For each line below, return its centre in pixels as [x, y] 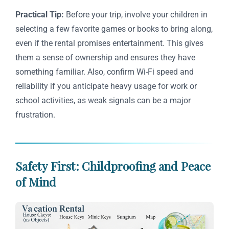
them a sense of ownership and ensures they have [105, 57]
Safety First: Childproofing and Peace [113, 166]
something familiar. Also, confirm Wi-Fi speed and [105, 72]
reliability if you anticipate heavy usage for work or [106, 86]
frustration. [35, 114]
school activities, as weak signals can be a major [103, 100]
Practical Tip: [40, 14]
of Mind [36, 181]
